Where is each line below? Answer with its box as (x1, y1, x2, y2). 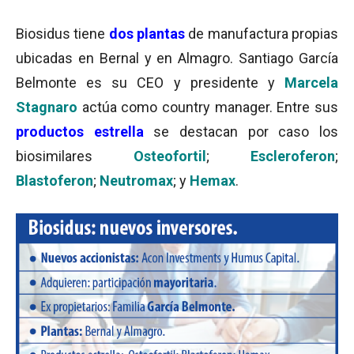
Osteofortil (134, 148, 206, 164)
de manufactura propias (185, 25, 339, 42)
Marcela (284, 74, 338, 91)
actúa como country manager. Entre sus (81, 99, 339, 115)
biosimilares (16, 148, 134, 164)
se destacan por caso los (143, 123, 339, 140)
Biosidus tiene (16, 25, 109, 42)
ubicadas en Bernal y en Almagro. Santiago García (16, 50, 338, 66)
